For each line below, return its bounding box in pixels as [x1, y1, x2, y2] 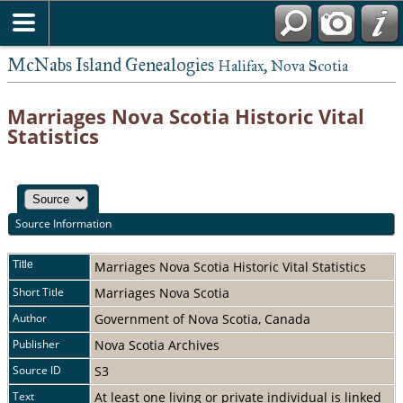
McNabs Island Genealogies [7, 54, 218, 76]
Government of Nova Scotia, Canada [94, 309, 314, 327]
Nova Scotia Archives [94, 336, 223, 354]
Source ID [13, 362, 61, 378]
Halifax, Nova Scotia [218, 57, 348, 76]
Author [13, 309, 47, 326]
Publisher [13, 336, 59, 352]
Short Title [13, 283, 64, 300]
